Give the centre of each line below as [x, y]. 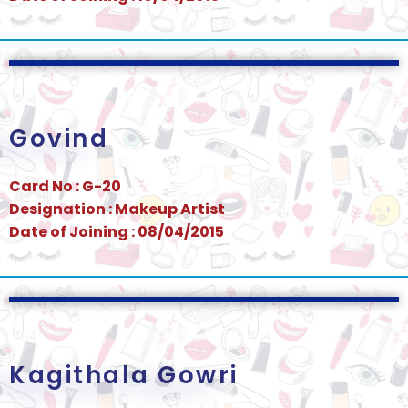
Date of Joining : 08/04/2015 [117, 232]
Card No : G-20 [65, 187]
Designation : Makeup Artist [117, 209]
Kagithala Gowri [124, 375]
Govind [59, 139]
